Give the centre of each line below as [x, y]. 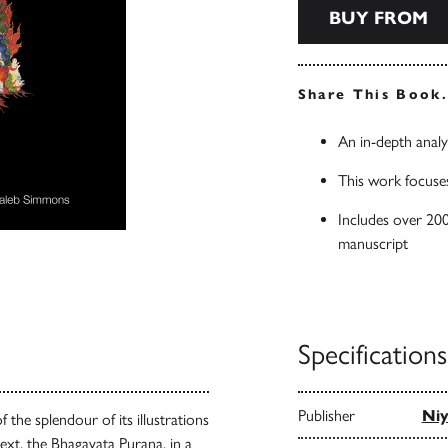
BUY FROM [378, 18]
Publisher [326, 415]
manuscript [372, 243]
